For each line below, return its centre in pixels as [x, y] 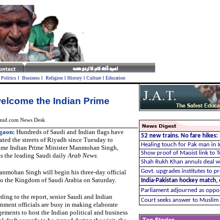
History [74, 78]
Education [115, 78]
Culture [94, 78]
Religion [54, 78]
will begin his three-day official [83, 172]
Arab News [82, 155]
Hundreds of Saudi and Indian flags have [69, 132]
